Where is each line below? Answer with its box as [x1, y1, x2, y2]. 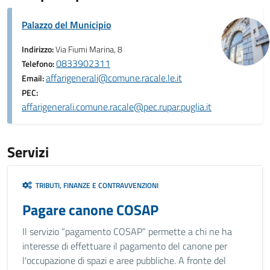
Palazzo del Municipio [22, 17, 111, 32]
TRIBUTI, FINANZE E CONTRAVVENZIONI [32, 180, 159, 191]
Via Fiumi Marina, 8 [55, 43, 122, 56]
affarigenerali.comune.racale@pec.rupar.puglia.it [22, 99, 212, 114]
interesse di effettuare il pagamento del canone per [22, 239, 227, 253]
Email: [22, 72, 46, 85]
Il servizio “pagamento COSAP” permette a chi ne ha [22, 224, 232, 239]
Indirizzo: [22, 43, 55, 56]
